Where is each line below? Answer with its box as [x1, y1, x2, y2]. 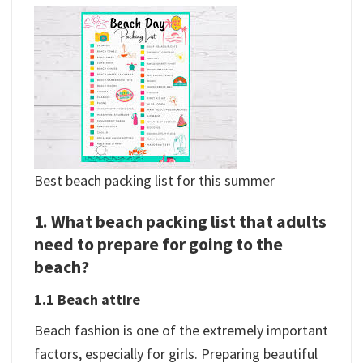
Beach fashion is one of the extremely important [34, 321, 328, 340]
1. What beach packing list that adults [34, 211, 327, 233]
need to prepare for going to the [34, 233, 283, 256]
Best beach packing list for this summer [34, 171, 275, 190]
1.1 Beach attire [34, 290, 140, 310]
